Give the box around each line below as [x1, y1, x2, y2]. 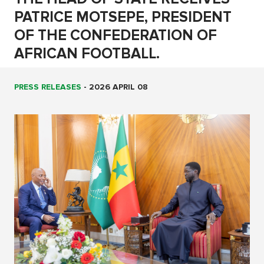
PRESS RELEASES [14, 82, 81, 93]
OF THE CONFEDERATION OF [14, 27, 217, 45]
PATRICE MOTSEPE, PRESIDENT [14, 8, 232, 27]
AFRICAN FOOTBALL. [14, 45, 160, 63]
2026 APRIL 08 [89, 82, 148, 93]
